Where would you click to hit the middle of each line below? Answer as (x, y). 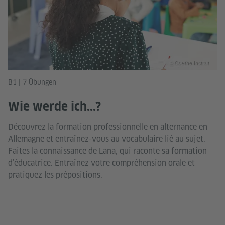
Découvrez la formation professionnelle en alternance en (108, 127)
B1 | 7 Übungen (32, 82)
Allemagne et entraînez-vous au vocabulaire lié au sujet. (107, 139)
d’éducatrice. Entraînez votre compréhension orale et (101, 163)
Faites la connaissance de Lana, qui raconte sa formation (107, 151)
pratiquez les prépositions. (55, 175)
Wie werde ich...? (54, 106)
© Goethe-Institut (189, 63)
